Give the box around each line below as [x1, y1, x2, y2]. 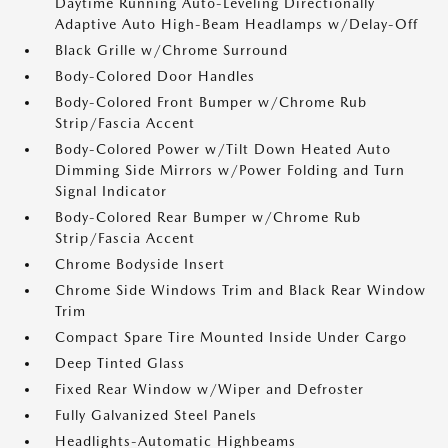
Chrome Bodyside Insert [55, 256, 225, 272]
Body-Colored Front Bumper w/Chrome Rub [55, 94, 367, 110]
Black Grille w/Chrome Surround [55, 42, 288, 58]
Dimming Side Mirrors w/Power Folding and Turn [55, 162, 405, 178]
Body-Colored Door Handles [55, 68, 255, 84]
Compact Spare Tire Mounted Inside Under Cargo [55, 329, 407, 345]
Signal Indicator [55, 183, 167, 199]
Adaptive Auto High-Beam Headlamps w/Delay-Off [55, 16, 418, 32]
